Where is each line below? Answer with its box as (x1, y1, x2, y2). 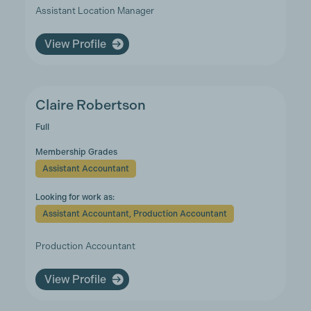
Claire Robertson (35, 97, 146, 113)
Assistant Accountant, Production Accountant (42, 209, 227, 219)
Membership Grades (35, 147, 117, 157)
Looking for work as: (35, 192, 115, 202)
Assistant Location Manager (35, 6, 154, 16)
